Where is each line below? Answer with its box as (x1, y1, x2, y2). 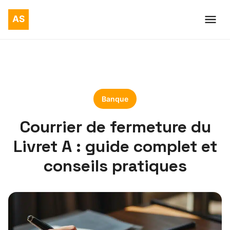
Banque (102, 94, 128, 103)
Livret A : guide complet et (13, 136, 217, 157)
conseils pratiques (43, 156, 187, 176)
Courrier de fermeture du (19, 117, 211, 137)
